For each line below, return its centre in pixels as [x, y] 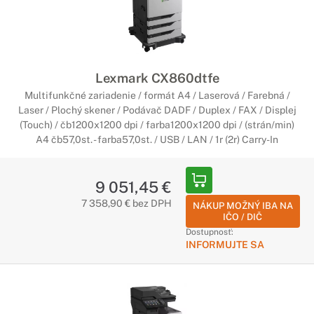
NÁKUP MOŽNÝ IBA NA [243, 206]
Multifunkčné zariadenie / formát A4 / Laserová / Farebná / [157, 95]
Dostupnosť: [209, 232]
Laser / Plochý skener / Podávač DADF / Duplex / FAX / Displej [157, 110]
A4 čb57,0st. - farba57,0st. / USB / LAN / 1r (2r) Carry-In [157, 139]
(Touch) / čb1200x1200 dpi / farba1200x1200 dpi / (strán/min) [157, 125]
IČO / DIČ [243, 217]
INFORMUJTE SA [225, 245]
